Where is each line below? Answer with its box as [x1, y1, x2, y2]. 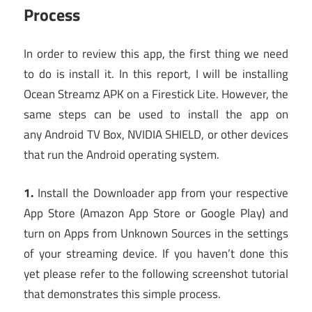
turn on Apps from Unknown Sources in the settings [24, 224, 288, 242]
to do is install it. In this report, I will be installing [24, 65, 288, 84]
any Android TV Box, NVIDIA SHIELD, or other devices [24, 125, 288, 144]
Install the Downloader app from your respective [33, 183, 288, 202]
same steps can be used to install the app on [24, 105, 288, 124]
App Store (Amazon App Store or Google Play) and [24, 203, 288, 222]
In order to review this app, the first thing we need [24, 45, 288, 63]
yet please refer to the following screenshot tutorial [24, 264, 288, 283]
